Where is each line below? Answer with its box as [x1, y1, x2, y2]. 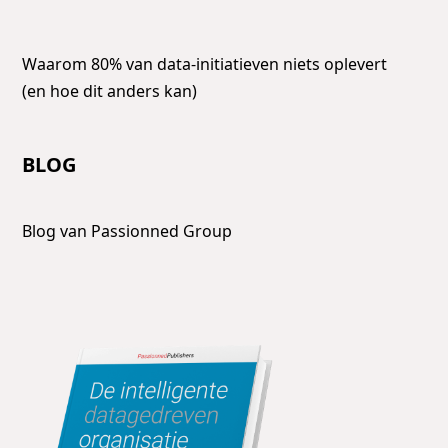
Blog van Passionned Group [22, 219, 233, 242]
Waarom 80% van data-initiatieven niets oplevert [22, 52, 388, 75]
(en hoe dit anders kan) [22, 79, 198, 102]
